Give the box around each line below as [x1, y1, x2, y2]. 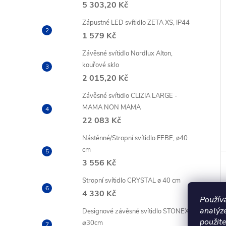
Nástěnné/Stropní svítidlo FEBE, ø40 [82, 134, 188, 143]
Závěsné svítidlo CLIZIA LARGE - [82, 91, 178, 100]
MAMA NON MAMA [82, 103, 141, 112]
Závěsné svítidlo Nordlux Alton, [82, 49, 173, 58]
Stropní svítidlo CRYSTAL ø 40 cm [82, 176, 181, 185]
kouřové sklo [82, 61, 119, 70]
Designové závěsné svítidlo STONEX [82, 207, 189, 216]
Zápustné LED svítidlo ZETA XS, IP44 [82, 18, 190, 27]
